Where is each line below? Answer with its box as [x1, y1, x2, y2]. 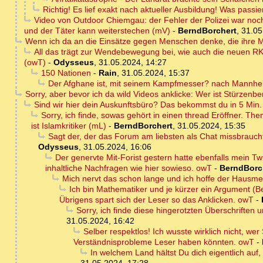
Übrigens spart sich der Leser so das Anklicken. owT [59, 195, 254, 205]
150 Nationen [41, 68, 91, 78]
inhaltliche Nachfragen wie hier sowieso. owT [45, 163, 212, 173]
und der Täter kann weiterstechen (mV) [24, 26, 170, 36]
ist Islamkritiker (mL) [31, 121, 106, 131]
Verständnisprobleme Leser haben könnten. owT [73, 237, 254, 247]
